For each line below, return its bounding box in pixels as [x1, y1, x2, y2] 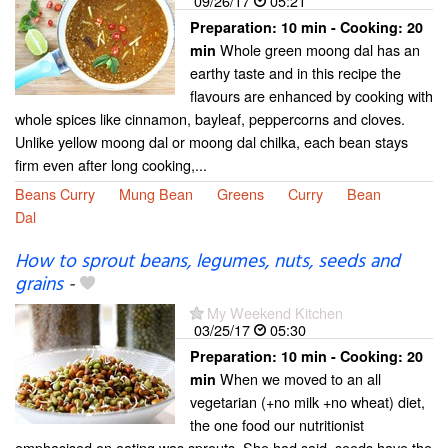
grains [15, 269, 63, 300]
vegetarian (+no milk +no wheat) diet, [190, 390, 425, 412]
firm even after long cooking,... [15, 154, 207, 176]
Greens [217, 183, 264, 205]
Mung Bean [119, 183, 193, 205]
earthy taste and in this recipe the [190, 62, 401, 84]
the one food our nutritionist [190, 413, 364, 435]
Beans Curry [15, 183, 95, 205]
